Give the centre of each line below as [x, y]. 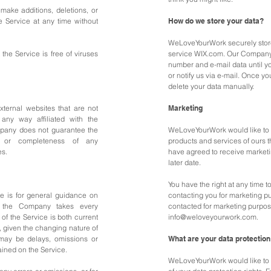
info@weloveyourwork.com [212, 217]
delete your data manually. [211, 86]
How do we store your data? [216, 21]
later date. [184, 162]
